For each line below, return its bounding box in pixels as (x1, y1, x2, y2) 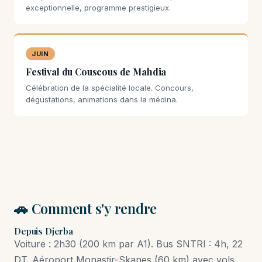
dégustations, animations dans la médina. (26, 95, 178, 104)
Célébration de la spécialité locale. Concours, (26, 83, 194, 92)
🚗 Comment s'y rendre (14, 199, 157, 218)
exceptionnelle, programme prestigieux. (26, 3, 171, 12)
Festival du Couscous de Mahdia (26, 65, 167, 78)
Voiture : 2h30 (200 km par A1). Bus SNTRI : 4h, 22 (14, 238, 243, 250)
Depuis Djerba (14, 225, 74, 237)
